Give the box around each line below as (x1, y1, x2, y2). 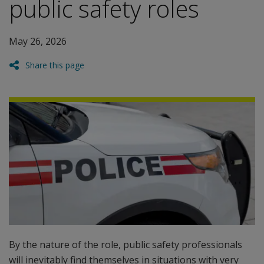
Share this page (25, 60, 84, 71)
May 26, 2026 (9, 35, 67, 48)
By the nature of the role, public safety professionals (9, 238, 242, 251)
